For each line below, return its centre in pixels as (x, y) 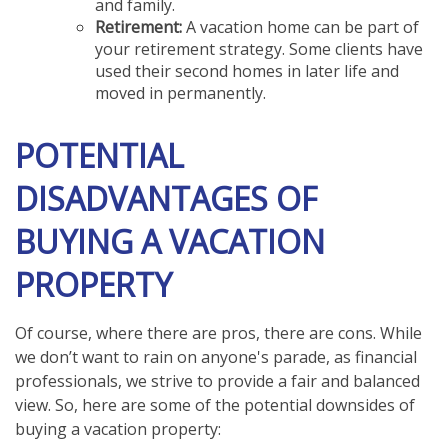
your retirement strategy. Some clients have (259, 48)
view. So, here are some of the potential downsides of (215, 404)
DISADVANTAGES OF (166, 198)
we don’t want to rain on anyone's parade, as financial (216, 356)
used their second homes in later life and (247, 70)
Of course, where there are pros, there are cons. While (218, 332)
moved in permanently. (180, 92)
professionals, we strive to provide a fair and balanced (217, 380)
